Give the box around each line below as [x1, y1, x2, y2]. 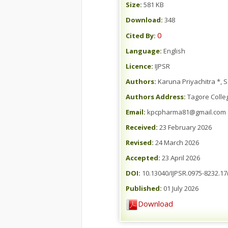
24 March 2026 [154, 138, 199, 147]
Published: [126, 184, 162, 193]
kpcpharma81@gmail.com [146, 107, 226, 117]
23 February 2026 [158, 123, 212, 132]
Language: [126, 46, 162, 55]
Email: [126, 107, 146, 117]
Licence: [126, 62, 153, 71]
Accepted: [126, 153, 160, 162]
